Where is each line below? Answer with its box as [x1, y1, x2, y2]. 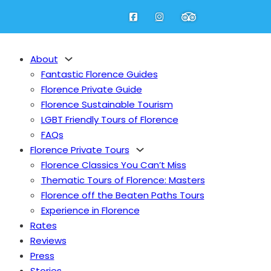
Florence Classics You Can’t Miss [41, 158, 186, 171]
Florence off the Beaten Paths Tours [41, 189, 204, 201]
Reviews [30, 234, 67, 247]
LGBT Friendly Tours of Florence [41, 113, 178, 126]
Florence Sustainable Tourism [41, 98, 173, 111]
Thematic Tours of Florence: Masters [41, 174, 205, 186]
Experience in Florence [41, 204, 140, 217]
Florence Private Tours [30, 143, 129, 156]
